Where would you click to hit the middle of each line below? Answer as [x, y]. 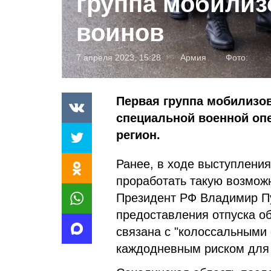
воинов [120, 32]
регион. [138, 135]
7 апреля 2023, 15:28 [119, 57]
